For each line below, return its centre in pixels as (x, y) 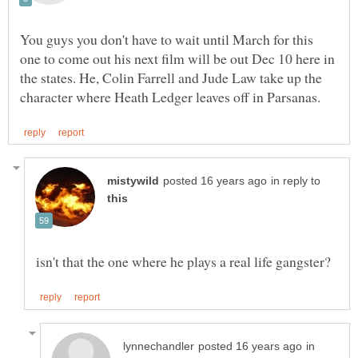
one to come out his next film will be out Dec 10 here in (177, 59)
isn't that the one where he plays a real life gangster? (183, 262)
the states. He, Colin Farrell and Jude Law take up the (171, 78)
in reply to (296, 181)
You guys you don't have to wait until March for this (167, 40)
